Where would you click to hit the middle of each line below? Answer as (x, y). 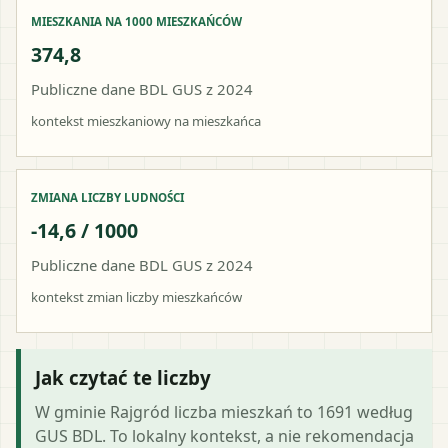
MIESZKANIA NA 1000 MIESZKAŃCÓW (136, 21)
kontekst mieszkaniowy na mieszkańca (146, 120)
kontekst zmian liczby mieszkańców (136, 296)
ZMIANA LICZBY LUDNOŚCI (107, 197)
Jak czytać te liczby (123, 377)
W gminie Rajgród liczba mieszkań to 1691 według (224, 411)
